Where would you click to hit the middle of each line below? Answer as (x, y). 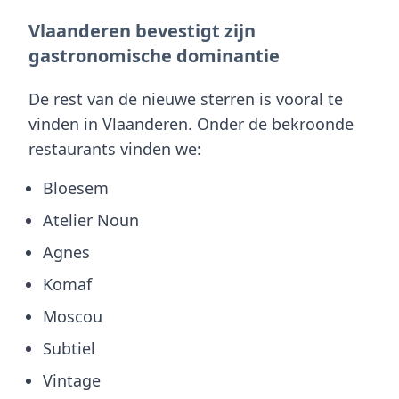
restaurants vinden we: (115, 148)
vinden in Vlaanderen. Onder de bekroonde (191, 123)
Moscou (73, 316)
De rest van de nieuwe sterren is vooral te (186, 98)
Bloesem (76, 187)
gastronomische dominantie (154, 55)
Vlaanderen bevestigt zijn (142, 30)
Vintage (72, 380)
